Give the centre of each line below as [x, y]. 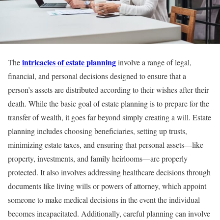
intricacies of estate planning [69, 62]
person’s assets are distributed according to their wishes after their [108, 90]
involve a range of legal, [154, 62]
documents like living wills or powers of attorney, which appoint [107, 186]
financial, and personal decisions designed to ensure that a [97, 76]
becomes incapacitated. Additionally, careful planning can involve [109, 214]
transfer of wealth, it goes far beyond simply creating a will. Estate [110, 117]
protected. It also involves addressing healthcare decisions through [109, 172]
